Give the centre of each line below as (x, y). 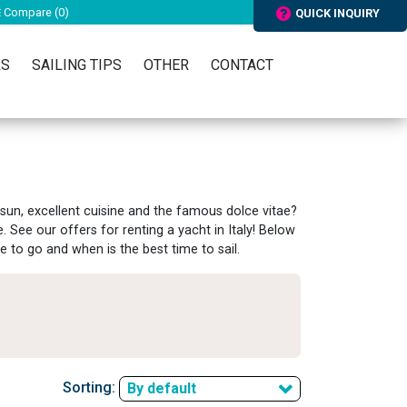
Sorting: (91, 388)
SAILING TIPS (77, 65)
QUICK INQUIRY (338, 13)
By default (162, 388)
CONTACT (242, 65)
